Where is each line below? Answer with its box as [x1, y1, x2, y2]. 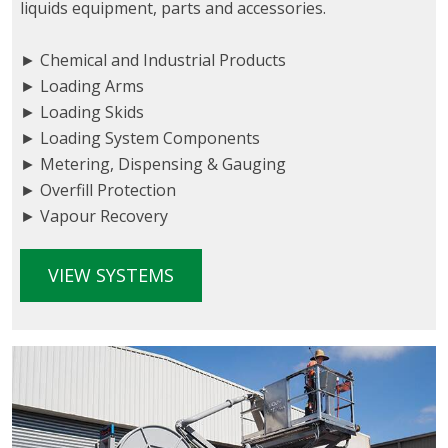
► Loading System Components [20, 127, 260, 150]
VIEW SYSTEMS [48, 263, 174, 288]
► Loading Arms [20, 75, 144, 98]
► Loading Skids [20, 101, 144, 124]
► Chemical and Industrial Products [20, 49, 286, 72]
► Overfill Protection [20, 179, 176, 202]
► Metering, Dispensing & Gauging [20, 153, 286, 176]
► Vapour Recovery [20, 205, 168, 228]
